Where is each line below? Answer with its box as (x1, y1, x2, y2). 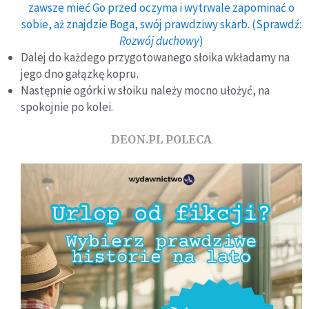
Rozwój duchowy (119, 33, 199, 48)
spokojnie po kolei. (21, 99, 113, 114)
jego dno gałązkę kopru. (21, 66, 139, 81)
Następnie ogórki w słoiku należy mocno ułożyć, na (21, 83, 270, 98)
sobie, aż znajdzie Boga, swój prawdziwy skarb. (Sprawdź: (21, 17, 301, 32)
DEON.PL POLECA (111, 132, 212, 146)
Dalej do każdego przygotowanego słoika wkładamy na (21, 50, 290, 65)
